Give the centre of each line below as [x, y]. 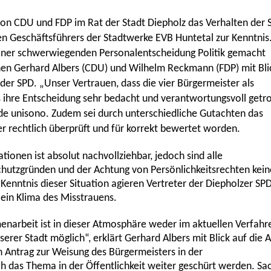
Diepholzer [229, 184]
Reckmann [191, 69]
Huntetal [194, 38]
